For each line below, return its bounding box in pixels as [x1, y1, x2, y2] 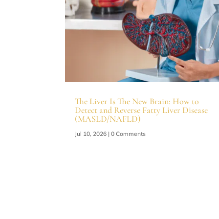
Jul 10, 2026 [75, 130, 107, 137]
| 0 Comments [107, 130, 146, 137]
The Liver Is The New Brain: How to [75, 95, 199, 107]
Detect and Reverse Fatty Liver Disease [75, 104, 208, 115]
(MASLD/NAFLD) [75, 113, 141, 124]
